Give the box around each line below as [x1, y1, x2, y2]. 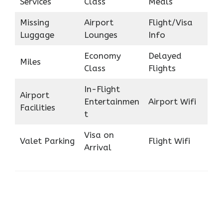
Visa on [84, 129, 114, 140]
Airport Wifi [148, 96, 196, 107]
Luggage [19, 29, 54, 40]
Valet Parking [19, 135, 75, 146]
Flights [148, 63, 176, 73]
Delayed [148, 50, 182, 61]
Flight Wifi [148, 135, 190, 146]
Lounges [84, 29, 117, 40]
